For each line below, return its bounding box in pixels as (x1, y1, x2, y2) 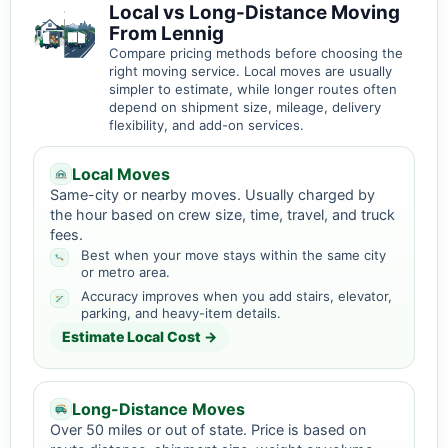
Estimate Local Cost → (62, 328, 217, 346)
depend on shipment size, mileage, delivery (109, 99, 381, 116)
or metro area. (81, 264, 170, 281)
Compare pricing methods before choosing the (109, 45, 403, 62)
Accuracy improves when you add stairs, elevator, (81, 288, 392, 305)
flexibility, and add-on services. (109, 117, 304, 134)
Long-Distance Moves (72, 398, 245, 419)
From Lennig (109, 22, 224, 46)
